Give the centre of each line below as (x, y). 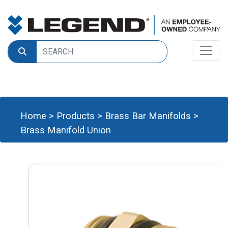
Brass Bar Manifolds (148, 116)
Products (76, 116)
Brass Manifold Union (66, 130)
